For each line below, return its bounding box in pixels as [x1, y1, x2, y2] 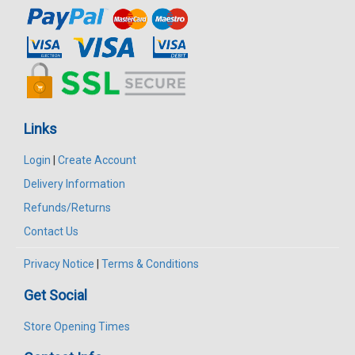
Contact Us [24, 224, 78, 238]
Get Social [24, 286, 87, 303]
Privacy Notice [24, 257, 94, 270]
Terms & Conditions [101, 257, 199, 270]
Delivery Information [24, 177, 125, 190]
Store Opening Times [24, 319, 130, 333]
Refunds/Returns [24, 200, 111, 214]
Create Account [58, 153, 136, 166]
